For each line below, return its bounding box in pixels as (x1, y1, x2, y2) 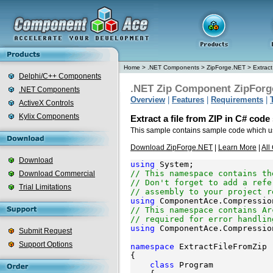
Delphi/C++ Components (19, 72, 101, 80)
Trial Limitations (19, 183, 71, 191)
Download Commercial (19, 169, 95, 178)
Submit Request (19, 227, 72, 235)
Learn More (218, 143, 257, 152)
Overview (130, 95, 165, 104)
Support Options (19, 240, 73, 249)
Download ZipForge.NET (130, 143, 213, 152)
